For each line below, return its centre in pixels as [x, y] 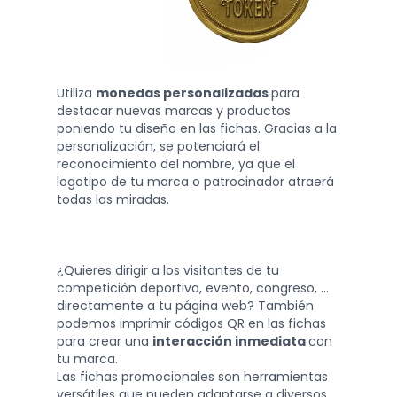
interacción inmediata [230, 342]
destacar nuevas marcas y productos [174, 111]
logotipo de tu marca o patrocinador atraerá [195, 182]
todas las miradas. [113, 200]
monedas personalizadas [183, 93]
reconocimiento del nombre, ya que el [176, 164]
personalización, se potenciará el [158, 147]
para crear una [105, 342]
